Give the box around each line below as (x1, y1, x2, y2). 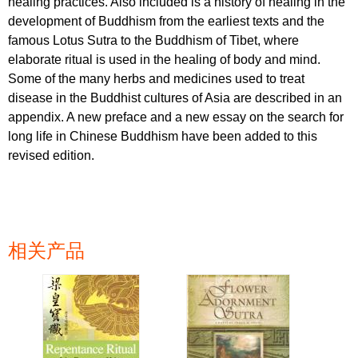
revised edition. (8, 148, 94, 162)
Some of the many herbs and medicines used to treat (8, 71, 304, 86)
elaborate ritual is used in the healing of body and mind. (8, 52, 320, 66)
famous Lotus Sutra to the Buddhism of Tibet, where (8, 33, 299, 47)
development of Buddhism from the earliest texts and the (8, 14, 324, 28)
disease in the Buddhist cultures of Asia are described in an (8, 90, 342, 105)
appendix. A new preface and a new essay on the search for (8, 109, 344, 124)
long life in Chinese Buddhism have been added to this (8, 129, 317, 143)
